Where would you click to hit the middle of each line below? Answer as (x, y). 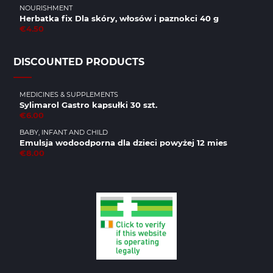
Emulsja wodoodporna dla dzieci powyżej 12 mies (123, 143)
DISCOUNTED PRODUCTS (79, 62)
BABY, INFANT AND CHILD (64, 132)
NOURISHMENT (46, 8)
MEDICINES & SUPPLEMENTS (69, 94)
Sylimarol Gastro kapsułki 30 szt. (88, 105)
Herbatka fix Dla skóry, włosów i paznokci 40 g (119, 18)
